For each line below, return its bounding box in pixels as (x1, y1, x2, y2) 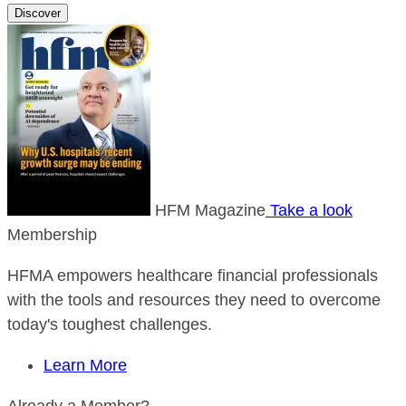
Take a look (266, 201, 353, 219)
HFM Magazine (155, 201, 266, 219)
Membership (7, 226, 97, 244)
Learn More (43, 356, 127, 374)
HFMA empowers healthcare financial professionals (7, 266, 378, 285)
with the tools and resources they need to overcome (7, 291, 381, 309)
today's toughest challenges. (7, 315, 212, 333)
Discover (14, 6, 61, 20)
